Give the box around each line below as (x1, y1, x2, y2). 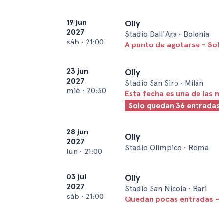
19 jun (66, 18, 87, 27)
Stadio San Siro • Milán (125, 78, 203, 88)
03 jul (66, 172, 86, 181)
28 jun (66, 127, 88, 136)
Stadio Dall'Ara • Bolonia (125, 29, 209, 39)
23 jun (66, 66, 88, 76)
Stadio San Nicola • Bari (125, 184, 207, 193)
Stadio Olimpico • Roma (125, 143, 209, 152)
